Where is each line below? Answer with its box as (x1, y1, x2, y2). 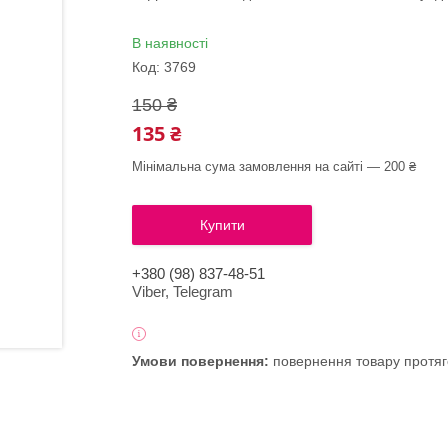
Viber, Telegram (132, 283, 233, 300)
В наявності (132, 35, 208, 51)
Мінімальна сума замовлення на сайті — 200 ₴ (132, 159, 416, 174)
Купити (199, 217, 245, 233)
